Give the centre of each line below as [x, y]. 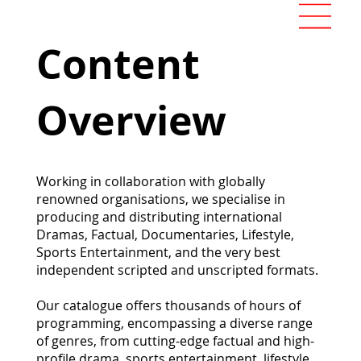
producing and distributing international [159, 217]
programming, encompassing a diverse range [174, 324]
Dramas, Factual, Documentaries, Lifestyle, [165, 235]
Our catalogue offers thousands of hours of [168, 306]
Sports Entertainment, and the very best [158, 253]
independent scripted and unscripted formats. [177, 270]
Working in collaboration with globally [151, 182]
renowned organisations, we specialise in [161, 199]
